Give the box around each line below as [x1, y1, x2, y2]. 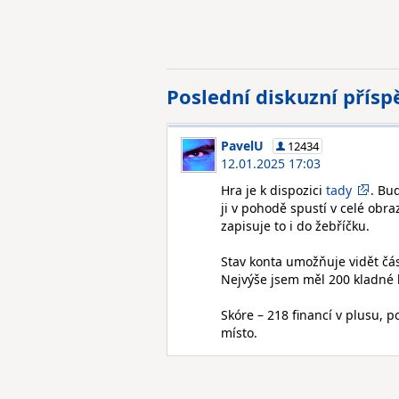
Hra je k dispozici [221, 182, 326, 199]
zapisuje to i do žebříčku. [221, 217, 370, 234]
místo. [221, 324, 257, 341]
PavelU [221, 137, 264, 154]
